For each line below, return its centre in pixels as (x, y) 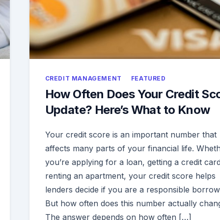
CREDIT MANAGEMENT (83, 79)
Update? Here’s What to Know (127, 110)
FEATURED (148, 79)
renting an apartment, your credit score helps (130, 176)
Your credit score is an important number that (131, 135)
